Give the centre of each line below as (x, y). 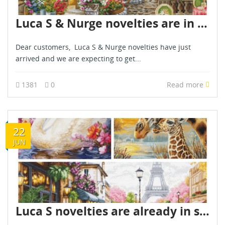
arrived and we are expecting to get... (78, 58)
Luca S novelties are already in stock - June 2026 (204, 211)
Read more (186, 84)
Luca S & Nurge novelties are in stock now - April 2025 (202, 23)
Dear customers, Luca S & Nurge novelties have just (103, 47)
